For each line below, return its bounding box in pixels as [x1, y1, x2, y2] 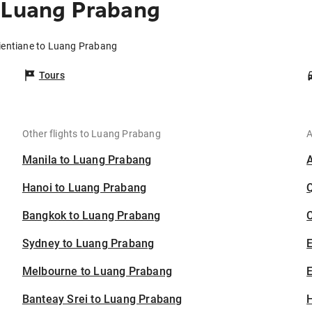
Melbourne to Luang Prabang [22, 265, 173, 279]
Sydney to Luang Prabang [22, 237, 155, 251]
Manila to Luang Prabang [22, 153, 152, 167]
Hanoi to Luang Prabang [22, 181, 147, 195]
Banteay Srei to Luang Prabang [22, 292, 182, 306]
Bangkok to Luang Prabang [22, 209, 161, 223]
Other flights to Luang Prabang [22, 128, 161, 140]
